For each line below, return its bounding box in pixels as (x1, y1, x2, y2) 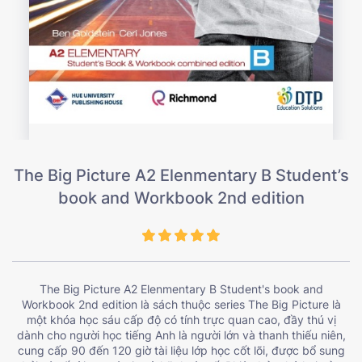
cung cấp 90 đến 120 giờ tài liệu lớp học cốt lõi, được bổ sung (17, 343, 345, 357)
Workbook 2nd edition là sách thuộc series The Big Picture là (21, 297, 341, 311)
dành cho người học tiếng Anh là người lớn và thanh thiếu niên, (16, 327, 346, 342)
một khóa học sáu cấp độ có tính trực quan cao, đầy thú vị (26, 312, 336, 326)
